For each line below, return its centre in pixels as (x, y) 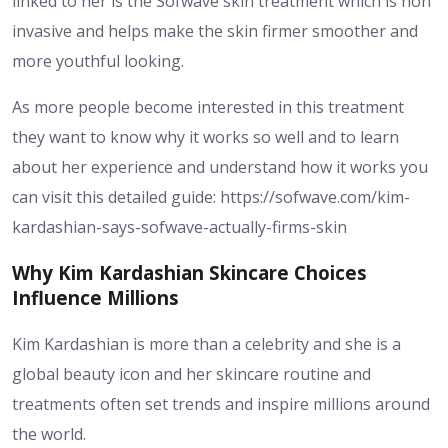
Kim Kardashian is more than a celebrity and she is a (206, 344)
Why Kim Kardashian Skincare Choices (189, 273)
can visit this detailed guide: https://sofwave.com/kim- (211, 196)
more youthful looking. (98, 60)
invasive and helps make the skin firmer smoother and (215, 30)
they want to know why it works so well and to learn (205, 136)
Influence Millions (95, 298)
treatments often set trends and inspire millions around (221, 404)
